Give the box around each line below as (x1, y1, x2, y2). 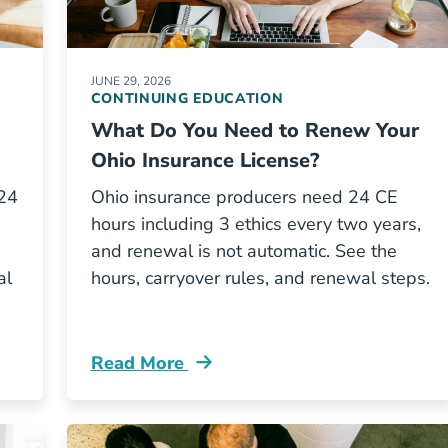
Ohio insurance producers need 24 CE (90, 185, 398, 209)
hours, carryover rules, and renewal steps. (90, 266, 430, 290)
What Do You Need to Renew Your (90, 117, 419, 144)
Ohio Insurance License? (90, 147, 319, 174)
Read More (90, 351, 189, 375)
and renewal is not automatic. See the (90, 239, 397, 263)
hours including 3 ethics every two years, (90, 212, 421, 236)
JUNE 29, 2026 (90, 73, 171, 89)
